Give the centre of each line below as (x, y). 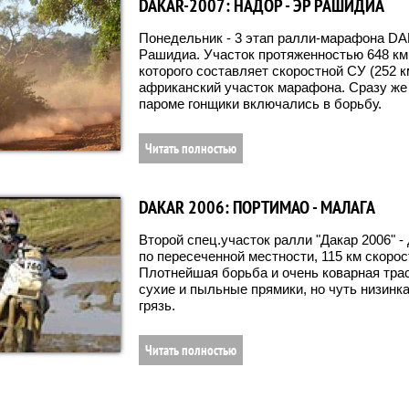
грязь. (157, 305)
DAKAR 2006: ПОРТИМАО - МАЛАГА (257, 207)
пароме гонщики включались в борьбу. (260, 103)
